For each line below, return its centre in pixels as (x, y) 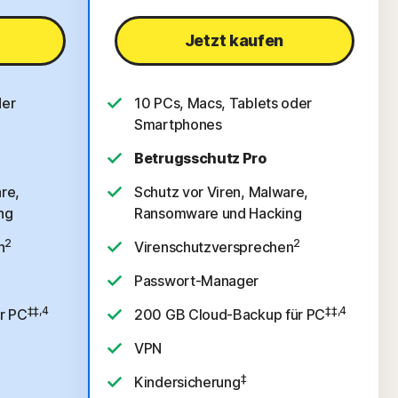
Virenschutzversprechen (214, 247)
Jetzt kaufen (234, 40)
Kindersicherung (187, 382)
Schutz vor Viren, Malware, (222, 192)
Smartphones (178, 124)
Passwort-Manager (197, 281)
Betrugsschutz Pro (200, 158)
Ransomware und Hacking (218, 213)
